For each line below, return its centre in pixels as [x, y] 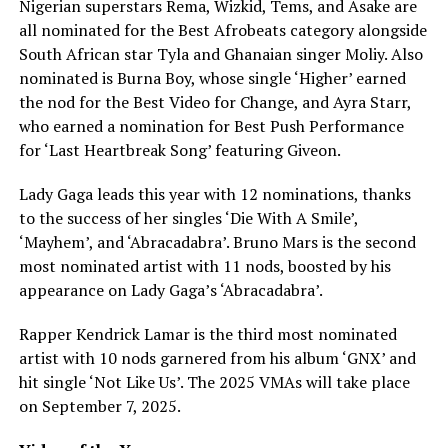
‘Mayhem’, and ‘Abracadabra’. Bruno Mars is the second [217, 241]
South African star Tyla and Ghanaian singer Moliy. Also [220, 53]
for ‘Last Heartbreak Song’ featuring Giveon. [179, 149]
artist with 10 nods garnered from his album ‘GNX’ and [217, 357]
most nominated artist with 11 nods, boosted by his [204, 265]
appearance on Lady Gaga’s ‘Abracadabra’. [170, 289]
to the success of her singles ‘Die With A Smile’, [188, 217]
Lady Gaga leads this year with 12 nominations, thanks [214, 193]
